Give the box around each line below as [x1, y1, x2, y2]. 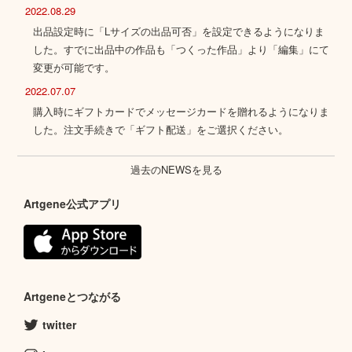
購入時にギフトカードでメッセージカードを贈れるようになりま [33, 104, 330, 119]
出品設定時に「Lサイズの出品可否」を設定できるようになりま [33, 24, 325, 39]
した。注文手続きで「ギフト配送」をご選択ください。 [33, 122, 289, 137]
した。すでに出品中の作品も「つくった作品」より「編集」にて [33, 42, 330, 57]
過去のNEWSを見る [130, 162, 222, 178]
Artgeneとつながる [24, 288, 121, 304]
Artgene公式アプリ [24, 196, 121, 212]
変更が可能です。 [33, 60, 115, 75]
